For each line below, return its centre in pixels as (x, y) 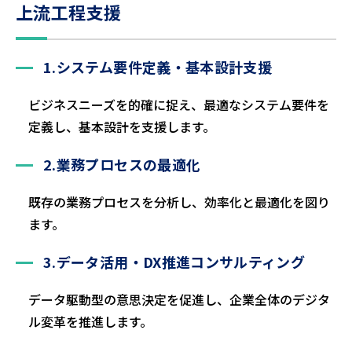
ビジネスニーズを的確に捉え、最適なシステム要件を (179, 104)
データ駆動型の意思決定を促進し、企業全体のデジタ (179, 299)
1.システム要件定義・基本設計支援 (158, 67)
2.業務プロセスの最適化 (122, 164)
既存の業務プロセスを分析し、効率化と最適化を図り (179, 202)
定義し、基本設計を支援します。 (122, 126)
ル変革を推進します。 (90, 321)
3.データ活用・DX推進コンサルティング (174, 262)
